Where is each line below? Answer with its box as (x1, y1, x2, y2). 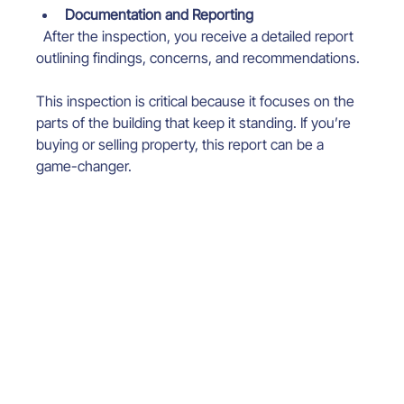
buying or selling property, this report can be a (36, 134, 328, 153)
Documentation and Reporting (65, 5, 254, 23)
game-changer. (36, 156, 133, 175)
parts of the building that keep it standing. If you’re (36, 113, 355, 132)
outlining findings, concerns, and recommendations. (36, 48, 361, 67)
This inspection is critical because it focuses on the (36, 91, 359, 110)
